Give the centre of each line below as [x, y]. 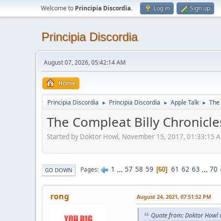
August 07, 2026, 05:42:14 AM [85, 62]
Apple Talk [185, 102]
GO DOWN [59, 170]
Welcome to [58, 8]
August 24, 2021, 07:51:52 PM [174, 196]
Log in [162, 8]
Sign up [200, 8]
